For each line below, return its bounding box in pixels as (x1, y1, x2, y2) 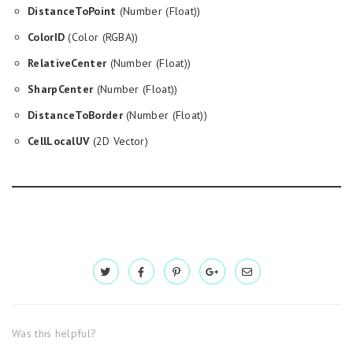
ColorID (28, 30, 65, 44)
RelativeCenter (28, 56, 107, 70)
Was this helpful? (12, 326, 97, 340)
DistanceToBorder (28, 108, 123, 122)
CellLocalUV (28, 134, 90, 148)
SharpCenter (28, 82, 94, 96)
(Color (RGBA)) (65, 30, 139, 44)
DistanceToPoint (28, 4, 117, 18)
